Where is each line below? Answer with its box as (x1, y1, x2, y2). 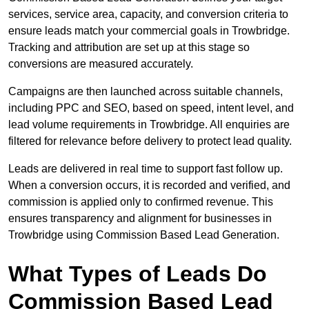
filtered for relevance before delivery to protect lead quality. (8, 135, 292, 148)
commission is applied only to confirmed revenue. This (8, 196, 273, 208)
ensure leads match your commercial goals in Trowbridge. (8, 25, 290, 37)
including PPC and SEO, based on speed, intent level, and (8, 102, 294, 114)
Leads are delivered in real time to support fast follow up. (8, 163, 283, 175)
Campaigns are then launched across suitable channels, (8, 86, 283, 98)
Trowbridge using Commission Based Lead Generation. (8, 229, 279, 241)
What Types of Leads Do (8, 261, 267, 287)
